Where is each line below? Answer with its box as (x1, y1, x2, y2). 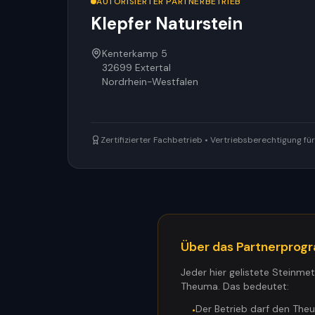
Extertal (135, 61, 171, 74)
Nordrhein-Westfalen (102, 75, 198, 88)
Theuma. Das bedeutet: (181, 280, 289, 292)
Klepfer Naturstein (91, 13, 243, 34)
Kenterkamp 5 (102, 47, 167, 60)
